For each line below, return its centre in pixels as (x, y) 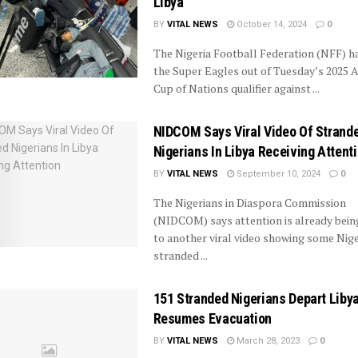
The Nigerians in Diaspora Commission (249, 202)
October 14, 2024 (270, 24)
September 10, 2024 (277, 173)
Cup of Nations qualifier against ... (236, 88)
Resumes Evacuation (213, 318)
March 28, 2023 (267, 340)
